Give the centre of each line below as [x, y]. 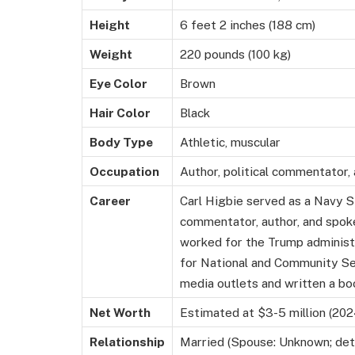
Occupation [124, 171]
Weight [111, 53]
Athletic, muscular [230, 141]
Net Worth [120, 312]
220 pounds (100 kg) [235, 53]
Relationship [127, 341]
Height [110, 24]
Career [110, 200]
